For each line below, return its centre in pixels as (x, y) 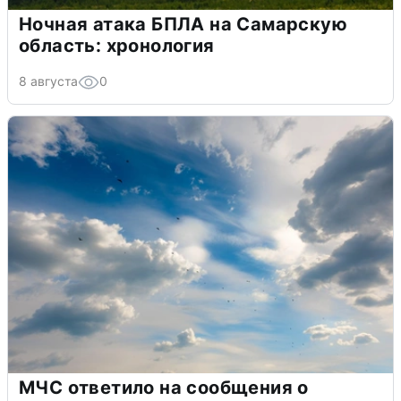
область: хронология (117, 45)
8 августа (48, 81)
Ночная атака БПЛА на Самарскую (183, 24)
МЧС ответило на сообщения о (164, 387)
